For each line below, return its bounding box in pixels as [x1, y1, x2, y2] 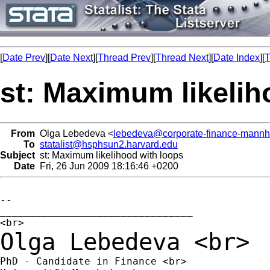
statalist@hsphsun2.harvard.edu [40, 139, 178, 149]
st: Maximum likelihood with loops [35, 149, 183, 160]
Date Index [213, 52, 260, 63]
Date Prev [2, 52, 45, 63]
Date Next [50, 52, 93, 63]
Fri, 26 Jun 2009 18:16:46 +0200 [35, 160, 178, 171]
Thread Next [155, 52, 209, 63]
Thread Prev [98, 52, 151, 63]
